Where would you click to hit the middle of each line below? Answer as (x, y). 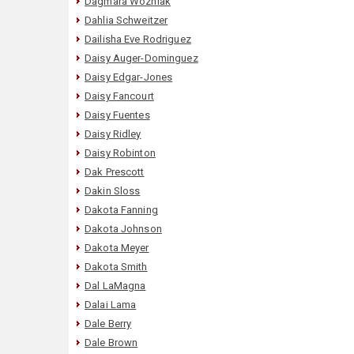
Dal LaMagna (115, 285)
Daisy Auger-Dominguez (141, 58)
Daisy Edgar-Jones (129, 77)
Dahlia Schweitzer (126, 20)
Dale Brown (111, 342)
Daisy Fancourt (119, 96)
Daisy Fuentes (117, 115)
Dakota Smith (116, 266)
